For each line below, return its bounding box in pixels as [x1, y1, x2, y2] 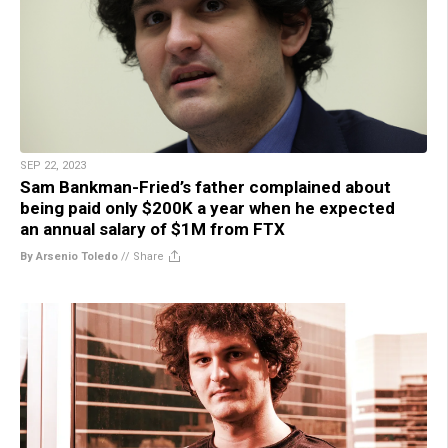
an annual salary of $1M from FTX [20, 218, 285, 239]
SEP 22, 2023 [20, 158, 86, 172]
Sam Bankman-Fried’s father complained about [20, 176, 391, 197]
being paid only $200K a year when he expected [20, 197, 395, 218]
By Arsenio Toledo [20, 249, 118, 263]
